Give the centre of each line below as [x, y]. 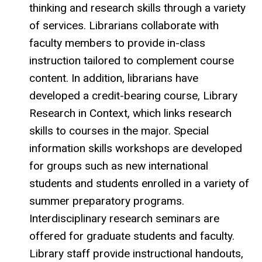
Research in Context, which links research [130, 113]
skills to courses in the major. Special [119, 130]
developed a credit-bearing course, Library [133, 95]
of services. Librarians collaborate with [124, 25]
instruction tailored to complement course [132, 60]
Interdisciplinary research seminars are [124, 218]
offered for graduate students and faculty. [132, 236]
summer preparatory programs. [107, 201]
